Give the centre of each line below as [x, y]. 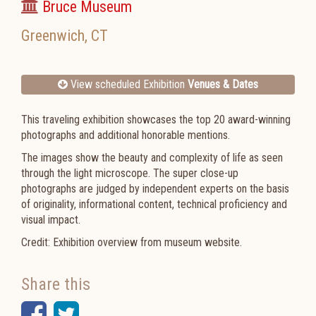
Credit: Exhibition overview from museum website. [132, 242]
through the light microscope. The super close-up [130, 173]
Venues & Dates [223, 84]
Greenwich [53, 36]
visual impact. [51, 220]
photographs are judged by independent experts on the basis [155, 189]
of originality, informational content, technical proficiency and [154, 204]
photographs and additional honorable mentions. [126, 135]
